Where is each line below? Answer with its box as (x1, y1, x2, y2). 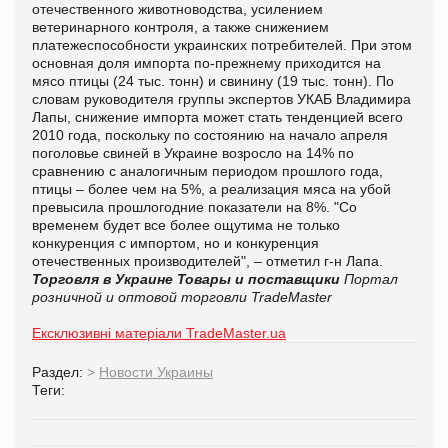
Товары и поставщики (177, 270, 340, 287)
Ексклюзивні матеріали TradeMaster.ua (32, 324, 286, 341)
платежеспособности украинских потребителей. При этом (32, 36, 412, 53)
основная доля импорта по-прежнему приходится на (32, 54, 381, 71)
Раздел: (32, 363, 87, 380)
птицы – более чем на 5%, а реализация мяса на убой (32, 180, 391, 197)
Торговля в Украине (32, 270, 173, 287)
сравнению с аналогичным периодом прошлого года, (32, 162, 383, 179)
